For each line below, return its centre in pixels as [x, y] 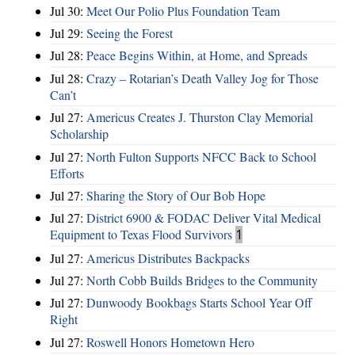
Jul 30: [68, 10]
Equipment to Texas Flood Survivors [141, 235]
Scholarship [79, 134]
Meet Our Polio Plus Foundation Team [183, 10]
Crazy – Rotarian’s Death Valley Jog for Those [202, 78]
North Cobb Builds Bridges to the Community [202, 281]
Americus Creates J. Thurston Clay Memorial [200, 117]
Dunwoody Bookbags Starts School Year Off [199, 303]
